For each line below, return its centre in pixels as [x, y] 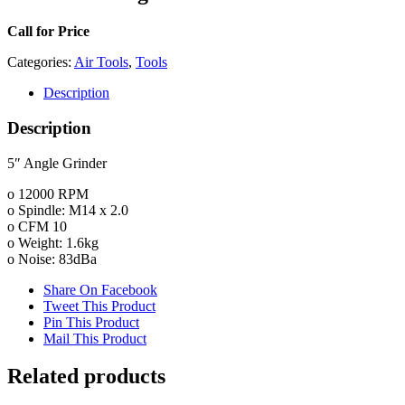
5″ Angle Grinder [57, 163]
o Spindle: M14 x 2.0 [68, 210]
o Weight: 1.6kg [53, 242]
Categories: [41, 62]
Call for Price [48, 32]
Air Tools [101, 62]
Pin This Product [91, 322]
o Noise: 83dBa [52, 259]
